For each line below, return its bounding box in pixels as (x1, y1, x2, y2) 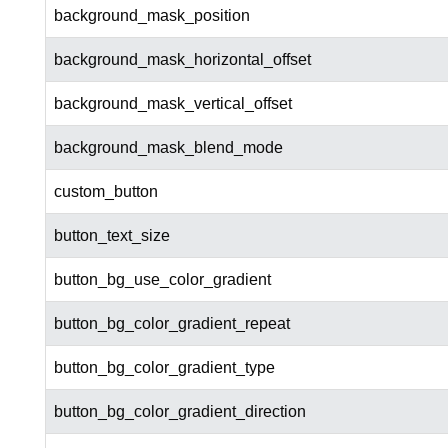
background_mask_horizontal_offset (53, 51, 311, 69)
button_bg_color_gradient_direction (53, 403, 306, 421)
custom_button (53, 183, 158, 201)
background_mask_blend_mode (53, 139, 283, 157)
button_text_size (53, 227, 170, 245)
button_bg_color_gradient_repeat (53, 315, 290, 333)
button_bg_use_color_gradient (53, 271, 271, 289)
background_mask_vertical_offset (53, 95, 292, 113)
